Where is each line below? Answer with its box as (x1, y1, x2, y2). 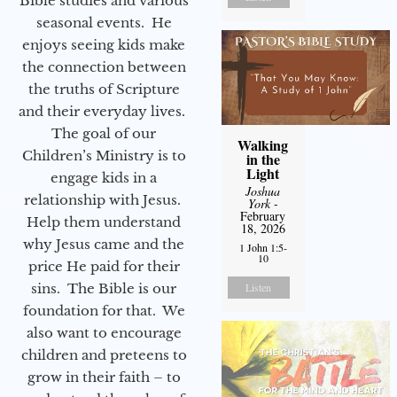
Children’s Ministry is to (21, 147, 186, 165)
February (240, 207, 286, 225)
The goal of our (51, 125, 156, 143)
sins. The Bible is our (31, 280, 176, 298)
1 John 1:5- (238, 240, 287, 255)
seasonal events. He (35, 14, 172, 32)
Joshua (245, 183, 281, 200)
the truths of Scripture (27, 81, 180, 98)
